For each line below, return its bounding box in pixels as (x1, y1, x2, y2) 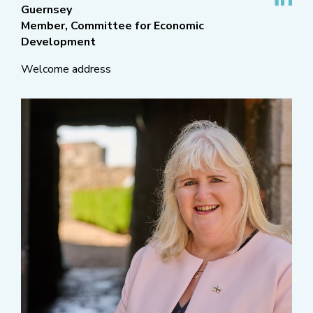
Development (21, 34, 96, 50)
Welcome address (21, 61, 111, 78)
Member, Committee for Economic (21, 18, 204, 34)
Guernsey (21, 2, 72, 18)
